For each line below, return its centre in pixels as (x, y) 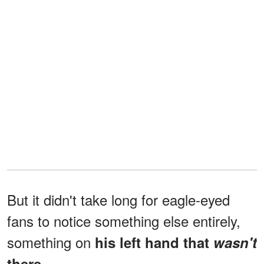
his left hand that (152, 242)
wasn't (235, 242)
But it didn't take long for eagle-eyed (118, 199)
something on (49, 242)
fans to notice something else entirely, (124, 220)
